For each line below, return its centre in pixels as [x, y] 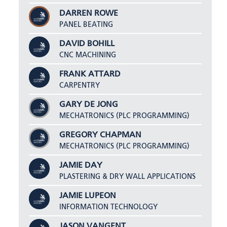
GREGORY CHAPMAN [101, 135]
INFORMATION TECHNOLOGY [109, 207]
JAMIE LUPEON [88, 196]
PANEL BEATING [86, 25]
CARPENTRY [80, 85]
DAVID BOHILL [87, 44]
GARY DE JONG [89, 105]
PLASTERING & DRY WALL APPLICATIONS [128, 177]
